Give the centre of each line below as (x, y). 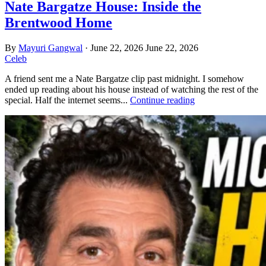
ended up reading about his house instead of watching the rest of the (132, 89)
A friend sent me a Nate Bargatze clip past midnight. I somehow (124, 78)
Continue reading (162, 100)
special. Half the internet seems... (67, 100)
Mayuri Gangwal (50, 47)
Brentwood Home (58, 22)
